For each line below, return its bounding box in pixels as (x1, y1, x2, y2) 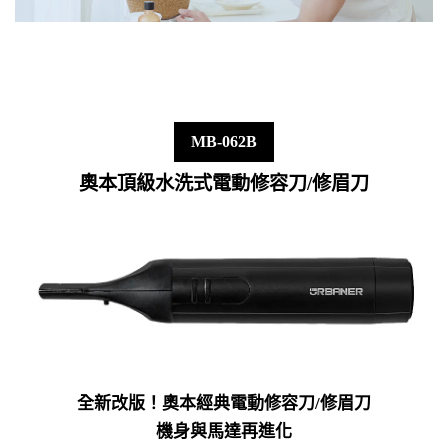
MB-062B (191, 133, 257, 151)
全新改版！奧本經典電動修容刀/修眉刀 (77, 394, 371, 414)
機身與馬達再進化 (156, 422, 292, 442)
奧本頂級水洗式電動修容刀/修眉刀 (79, 173, 369, 195)
